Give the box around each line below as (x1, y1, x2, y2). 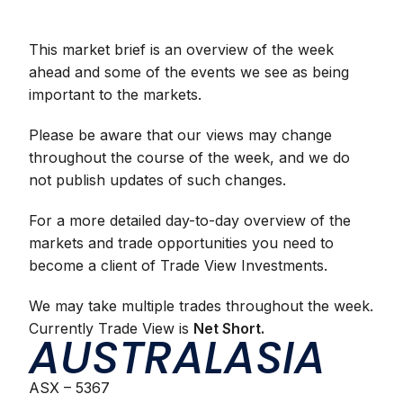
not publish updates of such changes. (29, 171, 287, 189)
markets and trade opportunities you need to (29, 234, 335, 252)
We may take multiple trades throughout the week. (29, 297, 374, 315)
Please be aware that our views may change (29, 126, 333, 144)
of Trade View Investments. (137, 256, 328, 274)
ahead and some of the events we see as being (29, 63, 350, 81)
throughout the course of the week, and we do (29, 148, 351, 166)
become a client (29, 256, 138, 274)
